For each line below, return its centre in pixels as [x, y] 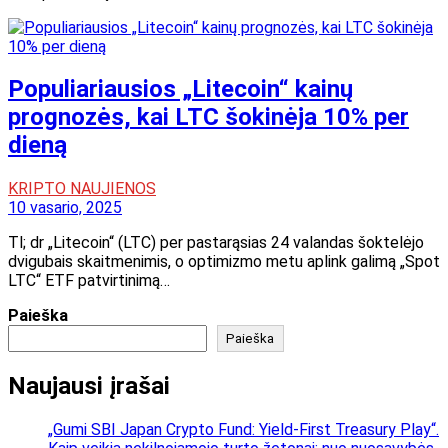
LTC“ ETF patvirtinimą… [89, 281]
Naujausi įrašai [89, 386]
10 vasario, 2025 [65, 208]
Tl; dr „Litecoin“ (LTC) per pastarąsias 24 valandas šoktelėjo [216, 243]
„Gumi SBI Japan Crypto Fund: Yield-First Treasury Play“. [243, 430]
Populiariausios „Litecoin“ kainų [180, 89]
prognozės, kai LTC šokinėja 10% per [208, 117]
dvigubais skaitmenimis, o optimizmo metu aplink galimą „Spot [224, 262]
